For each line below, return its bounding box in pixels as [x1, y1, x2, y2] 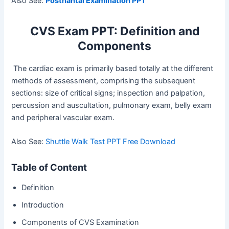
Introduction [21, 200, 64, 210]
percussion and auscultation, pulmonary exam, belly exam [11, 100, 212, 110]
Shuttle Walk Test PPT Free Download [45, 136, 176, 146]
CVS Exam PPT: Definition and [30, 24, 199, 38]
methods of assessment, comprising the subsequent [11, 76, 196, 85]
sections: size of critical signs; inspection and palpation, [11, 88, 205, 98]
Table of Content [11, 162, 87, 173]
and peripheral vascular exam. [11, 112, 115, 122]
